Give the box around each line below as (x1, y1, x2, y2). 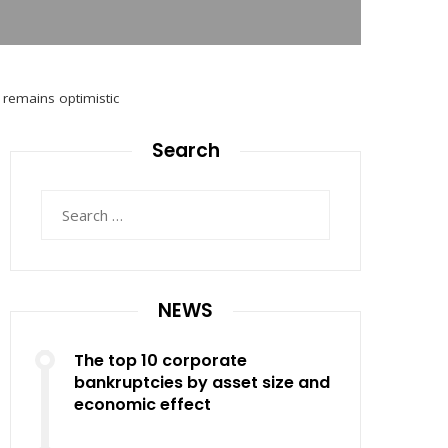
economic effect (74, 393, 211, 416)
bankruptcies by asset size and (74, 371, 330, 394)
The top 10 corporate (74, 349, 247, 372)
